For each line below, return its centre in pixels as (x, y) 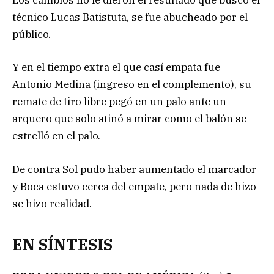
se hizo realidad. (52, 203)
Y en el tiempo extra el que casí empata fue (116, 68)
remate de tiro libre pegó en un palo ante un (119, 102)
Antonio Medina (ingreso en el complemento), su (132, 85)
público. (31, 35)
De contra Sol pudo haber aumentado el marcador (134, 169)
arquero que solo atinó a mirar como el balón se (129, 119)
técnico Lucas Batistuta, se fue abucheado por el (130, 17)
